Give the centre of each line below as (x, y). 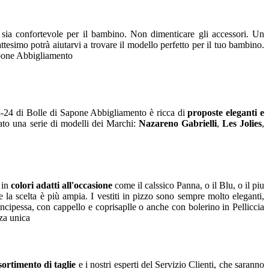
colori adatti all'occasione (61, 186)
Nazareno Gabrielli (177, 124)
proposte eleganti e (226, 113)
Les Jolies (242, 124)
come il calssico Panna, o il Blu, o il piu (188, 186)
